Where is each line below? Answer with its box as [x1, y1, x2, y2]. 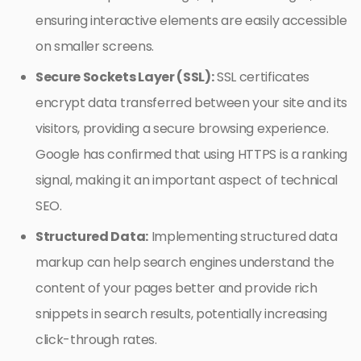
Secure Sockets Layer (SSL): [35, 68, 214, 87]
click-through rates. [35, 330, 157, 350]
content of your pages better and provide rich [35, 279, 317, 298]
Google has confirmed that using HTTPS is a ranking [35, 145, 347, 164]
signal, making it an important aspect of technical [35, 171, 338, 190]
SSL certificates [214, 68, 309, 87]
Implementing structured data [147, 227, 338, 247]
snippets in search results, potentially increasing [35, 305, 327, 324]
